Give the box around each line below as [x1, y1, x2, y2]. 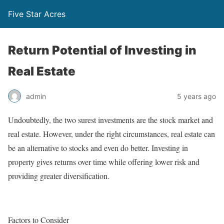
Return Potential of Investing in [8, 43, 196, 57]
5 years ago [177, 91, 216, 100]
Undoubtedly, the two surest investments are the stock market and [8, 114, 213, 125]
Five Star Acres [8, 9, 65, 19]
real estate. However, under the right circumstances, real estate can [8, 128, 215, 139]
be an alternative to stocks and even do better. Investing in [8, 142, 188, 153]
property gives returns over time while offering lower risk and [8, 156, 199, 167]
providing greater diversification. [8, 170, 112, 181]
